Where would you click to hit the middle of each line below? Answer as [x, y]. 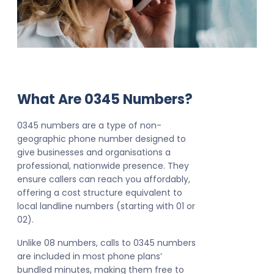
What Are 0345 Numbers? [105, 100]
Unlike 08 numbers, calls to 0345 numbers [106, 243]
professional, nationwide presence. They [103, 166]
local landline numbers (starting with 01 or [106, 206]
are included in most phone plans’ [90, 257]
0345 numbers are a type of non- [89, 126]
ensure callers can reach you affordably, [104, 180]
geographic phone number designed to [102, 139]
